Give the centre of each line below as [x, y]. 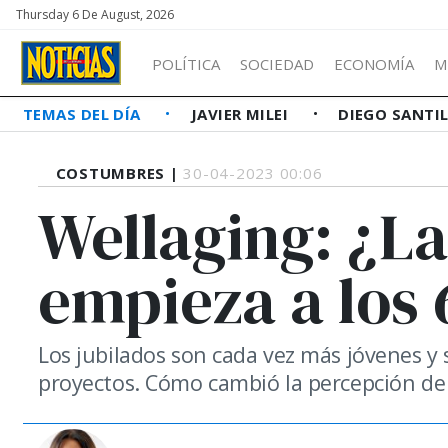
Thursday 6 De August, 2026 [95, 14]
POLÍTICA [186, 63]
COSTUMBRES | [119, 173]
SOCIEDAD [277, 63]
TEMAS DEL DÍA [84, 114]
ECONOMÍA [374, 63]
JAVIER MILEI [241, 114]
